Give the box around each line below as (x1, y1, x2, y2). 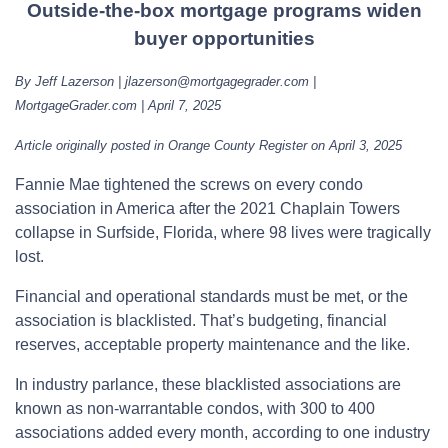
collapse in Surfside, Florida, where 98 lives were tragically (15, 224, 431, 242)
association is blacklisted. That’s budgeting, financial (15, 312, 387, 330)
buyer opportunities (133, 28, 315, 50)
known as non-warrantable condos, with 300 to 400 (15, 400, 375, 418)
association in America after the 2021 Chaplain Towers (15, 200, 400, 218)
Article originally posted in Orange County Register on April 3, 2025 (15, 138, 402, 154)
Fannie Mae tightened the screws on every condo (15, 176, 363, 194)
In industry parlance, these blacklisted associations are (15, 376, 401, 394)
